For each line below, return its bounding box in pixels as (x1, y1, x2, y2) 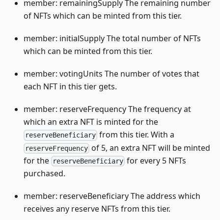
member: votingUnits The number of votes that (24, 68, 199, 80)
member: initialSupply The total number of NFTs (24, 33, 201, 44)
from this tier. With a (97, 129, 175, 140)
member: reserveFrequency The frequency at (24, 104, 191, 115)
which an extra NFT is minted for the (24, 116, 158, 128)
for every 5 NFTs (125, 155, 187, 166)
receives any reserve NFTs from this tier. (24, 203, 170, 215)
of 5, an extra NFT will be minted (89, 142, 211, 153)
